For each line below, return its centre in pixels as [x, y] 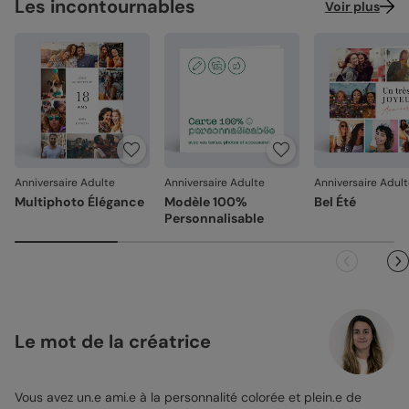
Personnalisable [214, 218]
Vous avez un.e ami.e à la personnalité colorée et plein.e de [188, 397]
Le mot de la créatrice [113, 341]
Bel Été [335, 202]
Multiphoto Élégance [79, 202]
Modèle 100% [206, 202]
